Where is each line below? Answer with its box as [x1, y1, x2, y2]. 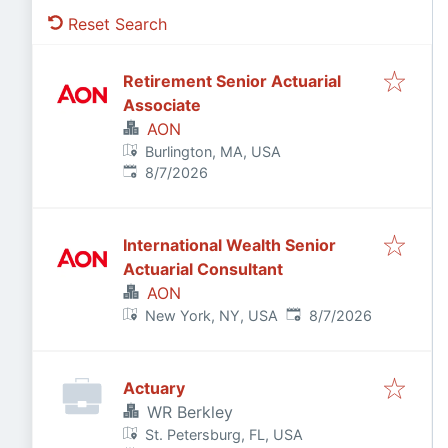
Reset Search [68, 14, 167, 34]
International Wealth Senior [123, 235, 336, 255]
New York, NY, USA [145, 307, 279, 324]
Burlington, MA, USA [145, 143, 282, 160]
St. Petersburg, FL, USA [145, 426, 304, 443]
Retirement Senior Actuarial [123, 71, 341, 91]
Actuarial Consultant [123, 259, 283, 279]
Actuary [123, 378, 185, 398]
